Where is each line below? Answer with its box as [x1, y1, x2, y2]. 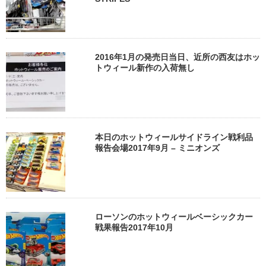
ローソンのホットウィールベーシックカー [95, 212, 253, 222]
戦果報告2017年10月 [95, 223, 173, 233]
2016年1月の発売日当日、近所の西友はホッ [95, 52, 260, 62]
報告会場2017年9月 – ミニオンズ [95, 142, 220, 153]
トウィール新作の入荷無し [95, 63, 195, 73]
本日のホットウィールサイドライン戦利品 [95, 132, 253, 142]
